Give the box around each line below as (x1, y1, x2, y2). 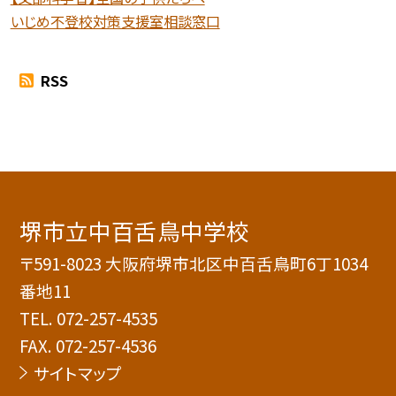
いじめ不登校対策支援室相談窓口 (10, 11, 220, 33)
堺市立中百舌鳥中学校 (19, 214, 250, 247)
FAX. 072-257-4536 (19, 333, 157, 358)
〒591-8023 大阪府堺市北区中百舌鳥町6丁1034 (19, 251, 369, 276)
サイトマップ (33, 361, 122, 385)
